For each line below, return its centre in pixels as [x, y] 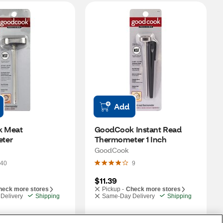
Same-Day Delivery [128, 196]
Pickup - [113, 189]
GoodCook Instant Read [138, 129]
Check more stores [153, 189]
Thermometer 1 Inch [130, 139]
